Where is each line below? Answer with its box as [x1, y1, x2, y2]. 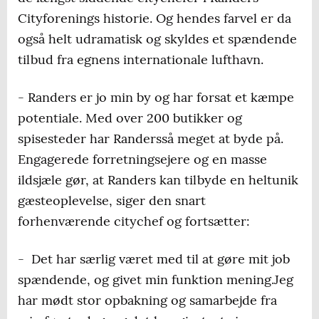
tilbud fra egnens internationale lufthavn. [18, 51, 263, 68]
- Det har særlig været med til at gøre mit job [18, 251, 290, 268]
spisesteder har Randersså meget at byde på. [18, 130, 283, 147]
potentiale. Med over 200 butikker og [18, 110, 242, 127]
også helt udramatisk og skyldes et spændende [18, 31, 297, 48]
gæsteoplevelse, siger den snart [18, 192, 206, 209]
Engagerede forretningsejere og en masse [18, 151, 267, 168]
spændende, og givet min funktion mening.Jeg [18, 271, 293, 288]
